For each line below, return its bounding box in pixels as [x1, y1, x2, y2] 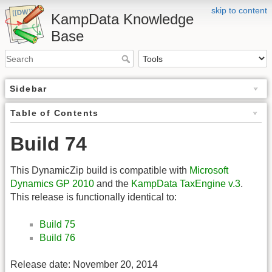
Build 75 [39, 219, 75, 229]
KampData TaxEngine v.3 [131, 178, 240, 189]
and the [94, 178, 131, 189]
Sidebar [10, 84, 47, 94]
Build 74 [10, 133, 87, 155]
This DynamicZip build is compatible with [10, 165, 189, 176]
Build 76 [39, 232, 75, 243]
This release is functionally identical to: [10, 192, 177, 203]
